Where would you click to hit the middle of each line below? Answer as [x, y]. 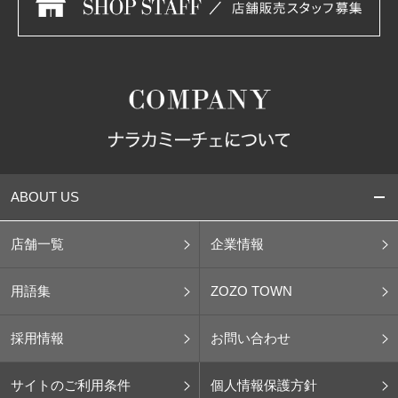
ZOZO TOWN [251, 291]
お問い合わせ [250, 338]
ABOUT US [45, 196]
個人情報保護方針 [263, 385]
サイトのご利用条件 [71, 385]
